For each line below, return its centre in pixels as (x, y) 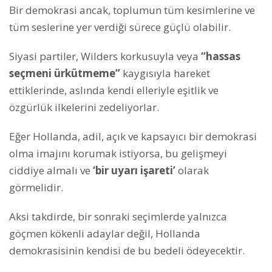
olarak (192, 170)
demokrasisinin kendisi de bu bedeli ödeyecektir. (127, 250)
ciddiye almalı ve (50, 170)
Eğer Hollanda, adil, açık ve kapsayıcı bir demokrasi (133, 136)
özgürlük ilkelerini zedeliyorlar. (84, 107)
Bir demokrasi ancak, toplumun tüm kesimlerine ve (132, 10)
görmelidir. (36, 187)
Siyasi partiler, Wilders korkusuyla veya (105, 56)
